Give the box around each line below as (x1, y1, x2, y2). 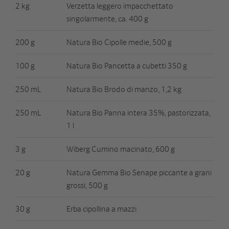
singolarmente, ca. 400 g (66, 13, 148, 24)
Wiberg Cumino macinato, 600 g (66, 143, 175, 154)
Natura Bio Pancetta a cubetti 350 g (66, 60, 187, 71)
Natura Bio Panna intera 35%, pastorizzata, (66, 107, 211, 118)
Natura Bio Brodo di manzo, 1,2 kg (66, 83, 181, 94)
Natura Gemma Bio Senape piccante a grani (66, 167, 212, 177)
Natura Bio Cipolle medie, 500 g (66, 36, 172, 47)
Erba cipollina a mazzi (66, 203, 136, 214)
